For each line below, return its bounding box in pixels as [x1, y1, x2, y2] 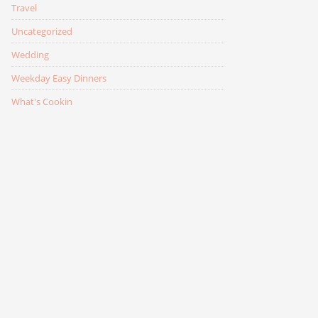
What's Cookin [11, 94, 72, 108]
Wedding [11, 48, 49, 61]
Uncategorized [11, 24, 72, 38]
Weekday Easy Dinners [11, 71, 106, 84]
